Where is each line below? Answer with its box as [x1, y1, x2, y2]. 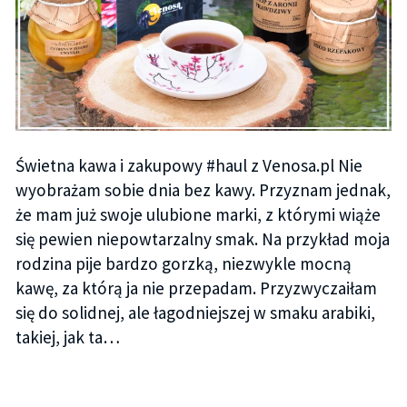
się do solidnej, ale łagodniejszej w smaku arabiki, [15, 302, 375, 324]
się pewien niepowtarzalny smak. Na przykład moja [15, 228, 390, 251]
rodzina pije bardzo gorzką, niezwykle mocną [15, 253, 352, 275]
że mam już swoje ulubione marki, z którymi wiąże [15, 203, 381, 226]
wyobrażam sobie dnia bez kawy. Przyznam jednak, [15, 179, 391, 202]
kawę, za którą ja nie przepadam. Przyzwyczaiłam [15, 277, 377, 300]
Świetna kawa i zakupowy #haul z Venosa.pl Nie [15, 154, 362, 177]
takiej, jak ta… [15, 326, 120, 349]
